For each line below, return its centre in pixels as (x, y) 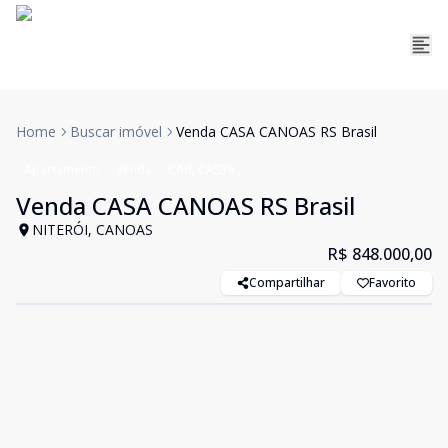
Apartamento (62, 169)
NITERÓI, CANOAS (92, 229)
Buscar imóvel (116, 131)
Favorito (392, 282)
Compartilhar (287, 282)
